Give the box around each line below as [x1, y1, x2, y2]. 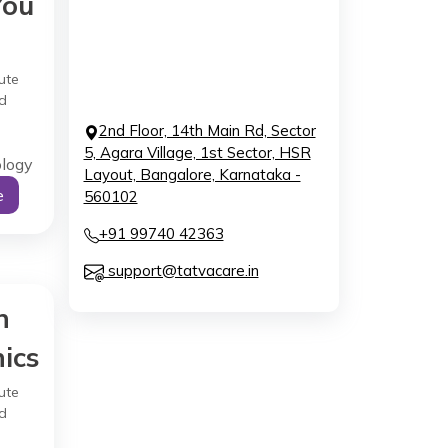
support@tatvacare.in [103, 261, 259, 280]
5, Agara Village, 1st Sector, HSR [83, 143, 311, 162]
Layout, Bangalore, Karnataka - [83, 165, 301, 184]
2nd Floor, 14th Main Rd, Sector [98, 121, 316, 140]
